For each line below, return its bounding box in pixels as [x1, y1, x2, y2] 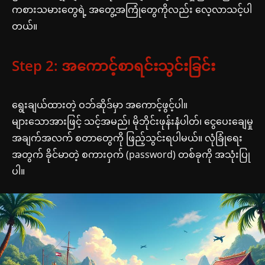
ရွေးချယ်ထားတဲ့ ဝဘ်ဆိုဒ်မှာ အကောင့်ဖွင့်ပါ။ [12, 98, 188, 111]
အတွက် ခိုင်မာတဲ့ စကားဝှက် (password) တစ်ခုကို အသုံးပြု [12, 148, 250, 161]
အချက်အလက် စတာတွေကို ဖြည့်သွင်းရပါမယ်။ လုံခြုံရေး [12, 131, 243, 144]
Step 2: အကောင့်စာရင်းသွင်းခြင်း [12, 56, 215, 75]
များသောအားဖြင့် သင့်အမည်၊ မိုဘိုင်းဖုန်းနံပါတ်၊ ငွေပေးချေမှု [12, 115, 253, 128]
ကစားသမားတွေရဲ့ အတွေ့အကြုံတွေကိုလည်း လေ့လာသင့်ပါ [12, 3, 252, 16]
